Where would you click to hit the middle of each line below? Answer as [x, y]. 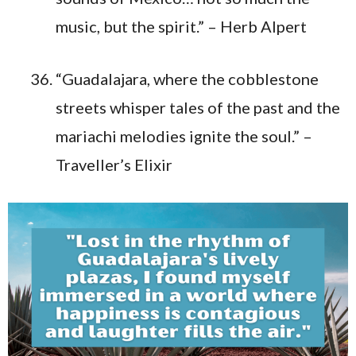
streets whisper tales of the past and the [198, 107]
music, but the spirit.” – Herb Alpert [181, 26]
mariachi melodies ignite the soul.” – [184, 135]
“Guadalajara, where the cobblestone [187, 78]
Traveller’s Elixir [114, 164]
